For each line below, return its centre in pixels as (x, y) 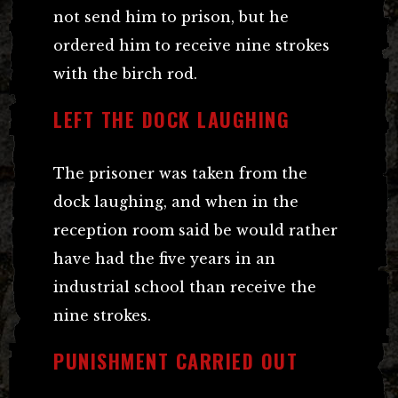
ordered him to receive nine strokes (191, 45)
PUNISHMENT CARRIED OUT (175, 360)
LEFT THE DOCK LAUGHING (171, 119)
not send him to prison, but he (171, 16)
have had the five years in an (164, 258)
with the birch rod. (125, 73)
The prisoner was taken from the (180, 173)
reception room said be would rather (195, 230)
